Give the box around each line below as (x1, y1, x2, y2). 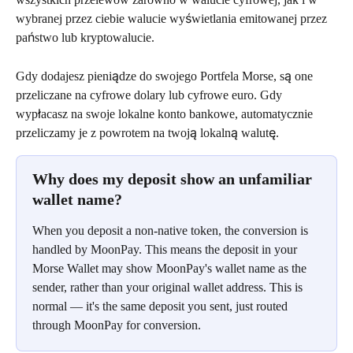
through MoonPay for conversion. (32, 318, 201, 332)
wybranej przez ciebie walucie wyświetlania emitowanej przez (16, 12, 330, 26)
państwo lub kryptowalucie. (16, 31, 154, 45)
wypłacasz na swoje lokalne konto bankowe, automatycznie (16, 106, 316, 121)
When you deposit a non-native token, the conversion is (32, 223, 311, 237)
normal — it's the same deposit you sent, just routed (32, 299, 291, 313)
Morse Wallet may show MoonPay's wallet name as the (32, 261, 310, 275)
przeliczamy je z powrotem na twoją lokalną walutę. (16, 125, 279, 139)
